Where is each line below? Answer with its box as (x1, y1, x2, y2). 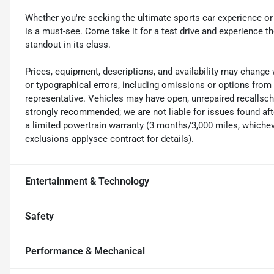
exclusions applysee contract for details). (25, 133, 194, 145)
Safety (25, 210, 54, 223)
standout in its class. (25, 39, 111, 51)
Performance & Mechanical (25, 245, 145, 257)
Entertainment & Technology (25, 176, 149, 188)
